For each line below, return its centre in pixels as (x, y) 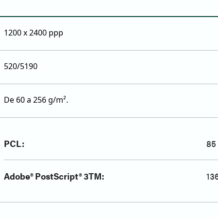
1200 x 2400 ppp (34, 33)
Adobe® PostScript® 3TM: (54, 176)
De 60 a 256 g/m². (36, 100)
